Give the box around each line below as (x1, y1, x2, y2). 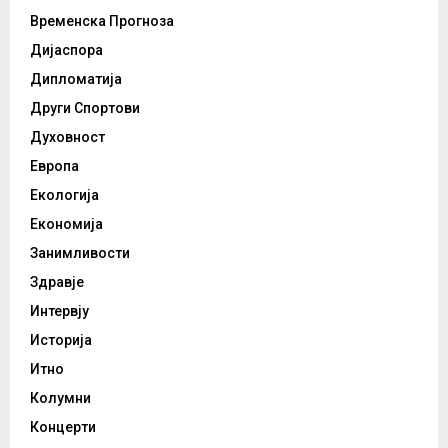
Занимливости (30, 245, 130, 262)
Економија (30, 216, 103, 233)
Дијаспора (30, 42, 103, 59)
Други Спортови (30, 100, 140, 117)
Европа (30, 158, 79, 175)
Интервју (30, 303, 89, 320)
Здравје (30, 274, 84, 291)
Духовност (30, 129, 105, 146)
